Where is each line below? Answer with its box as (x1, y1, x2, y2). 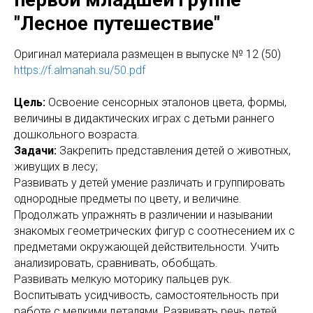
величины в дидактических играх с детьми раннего (14, 112, 275, 125)
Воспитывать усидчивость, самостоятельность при (14, 289, 279, 302)
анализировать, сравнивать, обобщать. (14, 256, 218, 270)
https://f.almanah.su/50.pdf (14, 64, 145, 77)
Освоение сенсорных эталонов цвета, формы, (45, 96, 286, 109)
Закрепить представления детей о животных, (59, 144, 291, 157)
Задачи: (14, 144, 59, 157)
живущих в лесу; (14, 160, 98, 173)
